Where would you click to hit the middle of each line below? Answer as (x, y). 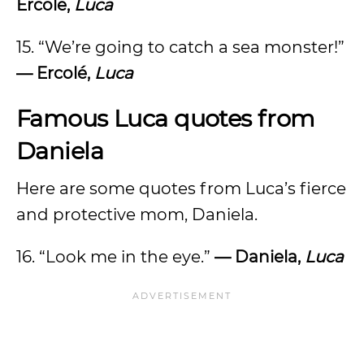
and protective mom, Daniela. (137, 214)
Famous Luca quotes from (166, 118)
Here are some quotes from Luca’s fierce (181, 188)
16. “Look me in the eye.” (115, 257)
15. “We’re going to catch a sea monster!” (180, 47)
